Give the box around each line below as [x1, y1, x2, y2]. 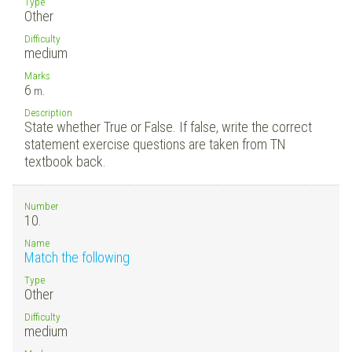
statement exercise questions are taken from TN [24, 135, 286, 152]
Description [24, 105, 72, 119]
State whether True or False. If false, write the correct [24, 118, 312, 135]
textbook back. [24, 152, 106, 170]
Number [24, 199, 58, 212]
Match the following [24, 248, 130, 266]
